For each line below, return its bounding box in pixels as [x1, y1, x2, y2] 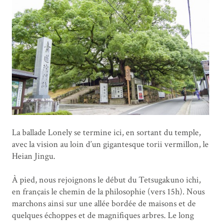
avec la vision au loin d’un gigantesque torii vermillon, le [12, 139, 209, 150]
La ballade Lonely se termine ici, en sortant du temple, [12, 127, 201, 139]
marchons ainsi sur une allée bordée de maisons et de [12, 198, 196, 210]
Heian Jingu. [12, 150, 55, 162]
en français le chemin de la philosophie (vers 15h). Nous [12, 186, 205, 198]
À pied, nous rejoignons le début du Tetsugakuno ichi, [12, 174, 201, 186]
